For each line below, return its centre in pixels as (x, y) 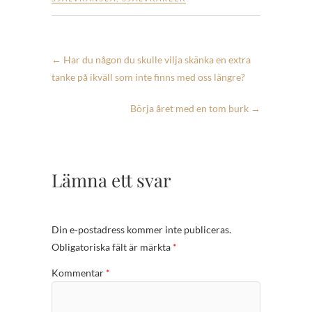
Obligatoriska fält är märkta (112, 247)
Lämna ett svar (111, 180)
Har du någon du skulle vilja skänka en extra (156, 60)
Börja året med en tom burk (190, 109)
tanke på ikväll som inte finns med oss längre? (148, 77)
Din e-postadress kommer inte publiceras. (141, 230)
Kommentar (79, 273)
